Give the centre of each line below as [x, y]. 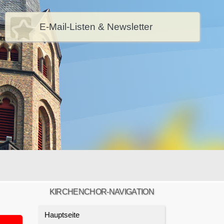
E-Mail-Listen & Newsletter [96, 27]
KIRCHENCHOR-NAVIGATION [102, 192]
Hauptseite [62, 214]
